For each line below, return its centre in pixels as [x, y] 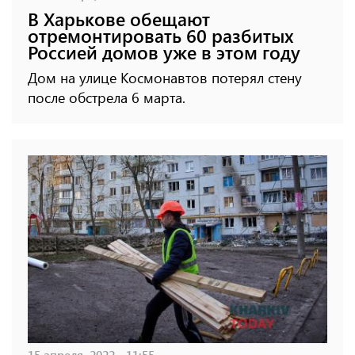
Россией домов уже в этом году [164, 52]
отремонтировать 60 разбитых [161, 36]
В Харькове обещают [119, 19]
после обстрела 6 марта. [107, 98]
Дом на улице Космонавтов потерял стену [165, 78]
